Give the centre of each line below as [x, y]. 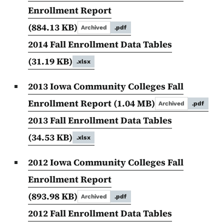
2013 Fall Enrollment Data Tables [100, 120]
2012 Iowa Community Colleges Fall [106, 162]
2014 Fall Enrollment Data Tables [100, 44]
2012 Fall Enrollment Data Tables [100, 213]
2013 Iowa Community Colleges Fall [106, 86]
